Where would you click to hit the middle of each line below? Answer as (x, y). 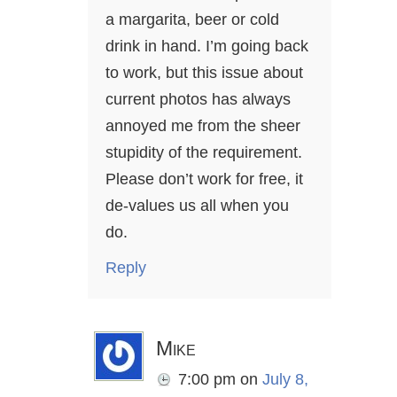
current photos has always (198, 100)
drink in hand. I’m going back (207, 47)
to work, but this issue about (204, 73)
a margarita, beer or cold (192, 20)
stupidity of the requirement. (204, 153)
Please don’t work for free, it (204, 179)
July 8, (285, 380)
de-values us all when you (197, 206)
